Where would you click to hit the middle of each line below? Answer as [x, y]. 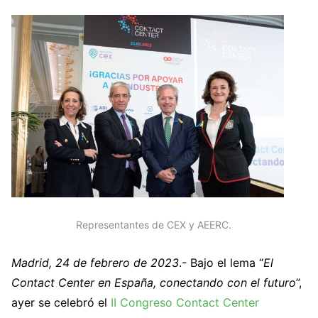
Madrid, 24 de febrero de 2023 [95, 263]
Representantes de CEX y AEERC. [153, 224]
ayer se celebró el [61, 303]
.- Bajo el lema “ [221, 263]
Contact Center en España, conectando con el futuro [154, 283]
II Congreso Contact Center [185, 303]
